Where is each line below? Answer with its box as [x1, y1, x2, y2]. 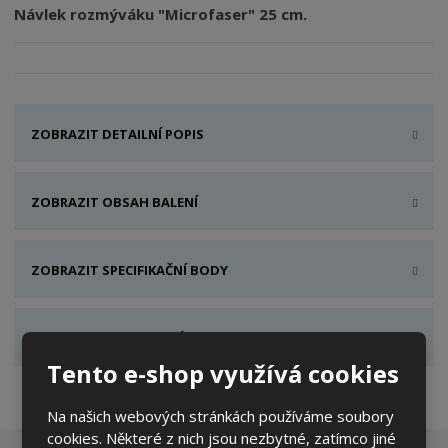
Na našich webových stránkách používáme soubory [47, 405, 395, 426]
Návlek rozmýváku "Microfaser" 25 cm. [14, 3, 308, 24]
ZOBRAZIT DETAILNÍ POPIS [31, 124, 205, 143]
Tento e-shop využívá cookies [47, 356, 400, 390]
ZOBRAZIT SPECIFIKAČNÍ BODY [31, 260, 229, 279]
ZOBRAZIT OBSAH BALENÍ [31, 192, 199, 211]
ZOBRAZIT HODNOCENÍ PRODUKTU [31, 328, 261, 347]
